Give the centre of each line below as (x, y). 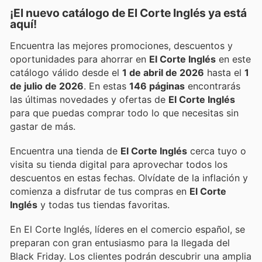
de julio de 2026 (47, 86)
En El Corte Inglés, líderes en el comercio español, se (127, 230)
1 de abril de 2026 (163, 72)
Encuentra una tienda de (65, 151)
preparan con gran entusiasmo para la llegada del (120, 243)
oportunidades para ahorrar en (113, 59)
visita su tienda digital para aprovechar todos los (119, 164)
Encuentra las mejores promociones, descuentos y (121, 45)
